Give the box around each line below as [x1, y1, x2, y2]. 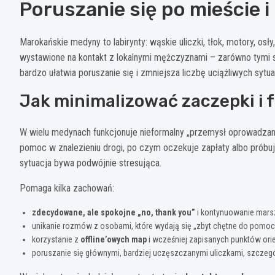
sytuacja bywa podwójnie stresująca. [20, 157, 161, 169]
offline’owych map [80, 234, 147, 244]
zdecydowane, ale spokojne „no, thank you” [32, 207, 195, 217]
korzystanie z [32, 234, 80, 244]
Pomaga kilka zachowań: [20, 182, 114, 194]
